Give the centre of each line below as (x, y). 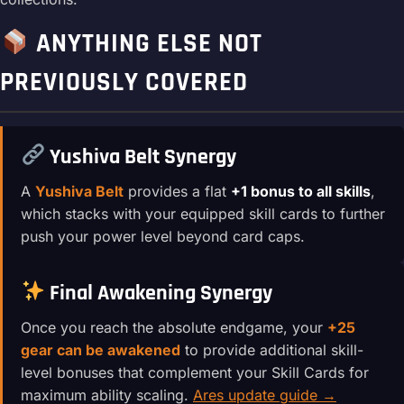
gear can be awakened (101, 349)
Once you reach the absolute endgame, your (174, 327)
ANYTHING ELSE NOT (146, 44)
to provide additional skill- (272, 349)
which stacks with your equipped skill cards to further (203, 213)
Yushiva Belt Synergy (141, 156)
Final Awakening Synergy (159, 293)
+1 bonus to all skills (301, 191)
